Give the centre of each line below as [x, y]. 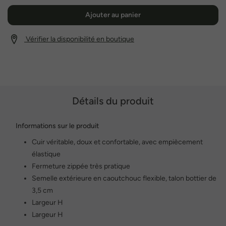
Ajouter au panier [113, 15]
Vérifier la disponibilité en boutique [80, 39]
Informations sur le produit [57, 126]
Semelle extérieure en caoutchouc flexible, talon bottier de [124, 178]
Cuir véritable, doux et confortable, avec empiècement [117, 142]
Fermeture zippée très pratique [81, 166]
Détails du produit [113, 101]
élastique [46, 154]
